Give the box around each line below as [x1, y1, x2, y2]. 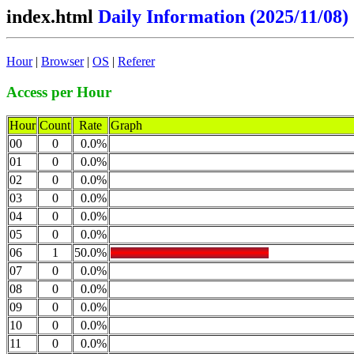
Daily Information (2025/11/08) [98, 6, 348, 27]
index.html [6, 6, 98, 27]
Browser [41, 54, 84, 68]
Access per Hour [6, 83, 111, 100]
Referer [118, 54, 155, 68]
